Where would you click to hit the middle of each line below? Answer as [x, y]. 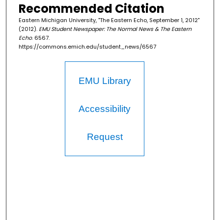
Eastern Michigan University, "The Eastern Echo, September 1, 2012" [109, 20]
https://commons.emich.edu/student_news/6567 [87, 47]
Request [105, 137]
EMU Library [105, 81]
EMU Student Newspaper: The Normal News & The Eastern [115, 29]
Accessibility [105, 109]
